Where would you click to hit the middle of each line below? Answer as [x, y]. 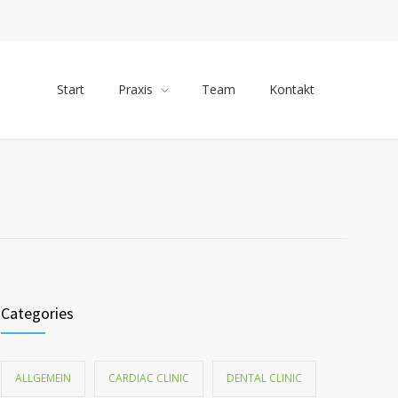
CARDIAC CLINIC [149, 378]
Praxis [135, 89]
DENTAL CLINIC [264, 378]
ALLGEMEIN [43, 378]
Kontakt [292, 89]
